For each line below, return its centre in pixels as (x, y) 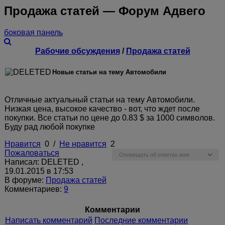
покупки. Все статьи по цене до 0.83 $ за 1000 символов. (110, 118)
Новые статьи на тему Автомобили (109, 72)
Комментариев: (34, 189)
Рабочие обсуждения (77, 51)
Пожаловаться (32, 153)
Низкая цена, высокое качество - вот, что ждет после (102, 108)
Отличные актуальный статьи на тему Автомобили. (100, 99)
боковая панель (33, 32)
